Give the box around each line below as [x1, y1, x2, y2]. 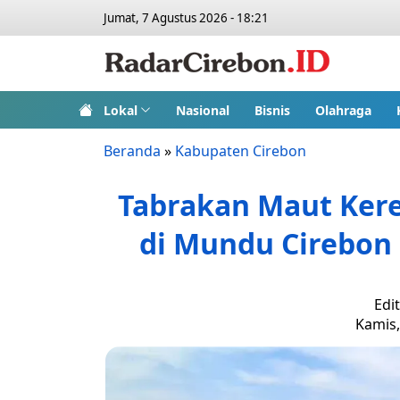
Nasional [175, 101, 229, 119]
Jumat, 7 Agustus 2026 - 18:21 [104, 10, 269, 26]
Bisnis [254, 101, 290, 119]
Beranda [104, 141, 161, 161]
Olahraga [314, 101, 371, 119]
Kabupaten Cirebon [175, 141, 306, 161]
